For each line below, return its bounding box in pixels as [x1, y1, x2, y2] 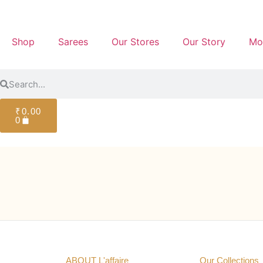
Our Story [183, 36, 225, 48]
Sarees [58, 36, 88, 48]
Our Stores [112, 36, 159, 48]
